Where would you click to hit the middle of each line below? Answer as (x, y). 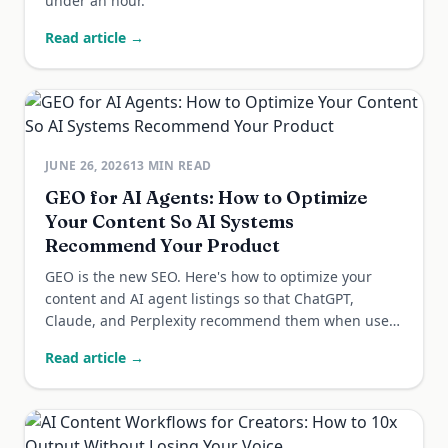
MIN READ (178, 165)
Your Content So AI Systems (169, 221)
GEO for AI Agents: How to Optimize (206, 197)
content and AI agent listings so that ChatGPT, (199, 298)
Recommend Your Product (162, 245)
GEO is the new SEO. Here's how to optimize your (208, 276)
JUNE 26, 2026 (87, 165)
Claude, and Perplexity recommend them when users (223, 320)
